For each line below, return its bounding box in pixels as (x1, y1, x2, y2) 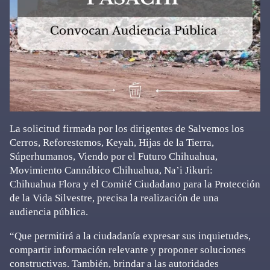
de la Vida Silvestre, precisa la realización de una (10, 192, 219, 204)
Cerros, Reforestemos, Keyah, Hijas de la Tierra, (10, 136, 214, 148)
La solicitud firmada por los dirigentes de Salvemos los (10, 122, 244, 134)
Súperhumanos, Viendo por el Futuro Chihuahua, (10, 150, 218, 162)
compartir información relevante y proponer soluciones (10, 243, 246, 256)
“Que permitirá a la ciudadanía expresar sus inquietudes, (10, 230, 251, 242)
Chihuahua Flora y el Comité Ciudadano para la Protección (10, 178, 260, 190)
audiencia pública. (10, 206, 88, 218)
